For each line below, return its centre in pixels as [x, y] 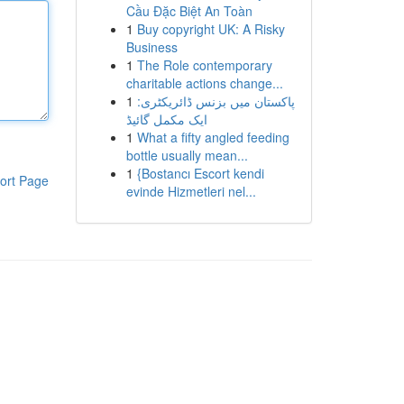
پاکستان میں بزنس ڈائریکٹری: [216, 101]
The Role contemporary [204, 65]
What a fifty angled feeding [213, 137]
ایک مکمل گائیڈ [166, 119]
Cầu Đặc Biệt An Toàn [189, 11]
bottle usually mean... [187, 155]
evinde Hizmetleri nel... [191, 191]
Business [151, 47]
